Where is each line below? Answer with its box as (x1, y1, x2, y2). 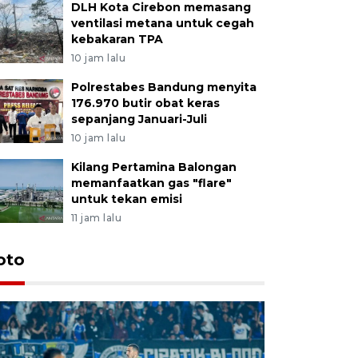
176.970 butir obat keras (70, 95, 220, 110)
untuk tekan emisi (70, 191, 182, 206)
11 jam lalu (70, 211, 122, 224)
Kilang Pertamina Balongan (70, 159, 237, 174)
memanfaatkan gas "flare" (70, 175, 232, 190)
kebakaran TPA (70, 31, 163, 46)
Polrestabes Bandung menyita (70, 79, 257, 94)
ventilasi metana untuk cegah (70, 15, 254, 30)
